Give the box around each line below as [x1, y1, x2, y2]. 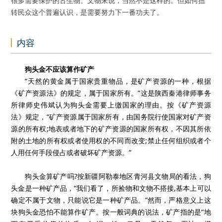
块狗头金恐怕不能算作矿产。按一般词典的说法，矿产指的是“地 [11, 207, 211, 217]
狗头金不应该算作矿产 [25, 64, 95, 74]
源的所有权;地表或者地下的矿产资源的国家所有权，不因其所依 [11, 124, 211, 133]
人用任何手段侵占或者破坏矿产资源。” [11, 148, 132, 157]
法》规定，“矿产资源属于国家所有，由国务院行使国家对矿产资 [11, 112, 211, 121]
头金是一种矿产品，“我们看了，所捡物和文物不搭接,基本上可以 [11, 183, 211, 193]
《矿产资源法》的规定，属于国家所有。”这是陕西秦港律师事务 [11, 88, 211, 98]
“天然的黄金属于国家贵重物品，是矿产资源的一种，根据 [25, 76, 211, 86]
